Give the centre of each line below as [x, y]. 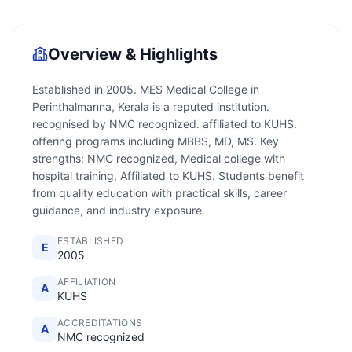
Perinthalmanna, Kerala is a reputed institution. [151, 106]
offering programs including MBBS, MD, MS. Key [156, 141]
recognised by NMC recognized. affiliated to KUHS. [165, 124]
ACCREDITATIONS [100, 323]
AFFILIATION [87, 282]
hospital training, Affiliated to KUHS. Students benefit [168, 176]
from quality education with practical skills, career [159, 193]
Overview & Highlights [133, 54]
